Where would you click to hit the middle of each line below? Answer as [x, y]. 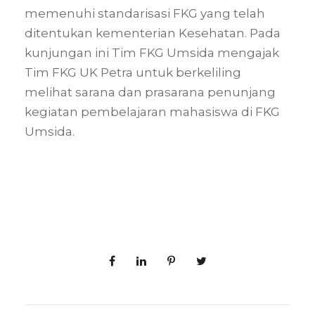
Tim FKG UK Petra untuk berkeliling [133, 73]
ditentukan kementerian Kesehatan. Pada [153, 33]
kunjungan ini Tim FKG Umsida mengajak [152, 53]
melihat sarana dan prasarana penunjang [150, 92]
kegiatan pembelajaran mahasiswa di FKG [152, 112]
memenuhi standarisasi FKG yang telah [145, 14]
